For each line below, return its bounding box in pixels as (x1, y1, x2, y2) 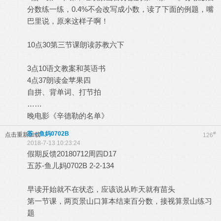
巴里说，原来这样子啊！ (27, 17, 109, 25)
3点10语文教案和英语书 (27, 64, 106, 73)
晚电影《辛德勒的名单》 (27, 111, 109, 120)
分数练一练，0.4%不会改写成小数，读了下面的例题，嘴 (27, 5, 214, 13)
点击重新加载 (5, 131, 40, 138)
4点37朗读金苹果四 (27, 76, 91, 84)
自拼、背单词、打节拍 (27, 88, 101, 96)
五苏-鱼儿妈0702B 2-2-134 (27, 161, 114, 170)
